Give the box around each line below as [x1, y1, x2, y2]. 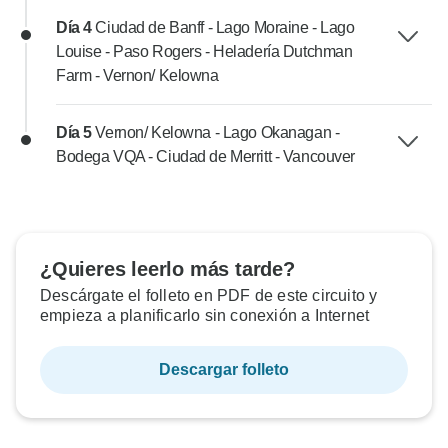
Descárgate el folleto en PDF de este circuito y [40, 287, 378, 305]
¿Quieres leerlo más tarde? [40, 258, 295, 281]
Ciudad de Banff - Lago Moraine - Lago [95, 19, 355, 37]
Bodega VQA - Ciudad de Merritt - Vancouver [56, 148, 355, 166]
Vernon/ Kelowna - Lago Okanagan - [95, 124, 340, 142]
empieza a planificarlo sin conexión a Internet [40, 307, 370, 325]
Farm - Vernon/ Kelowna [56, 67, 219, 85]
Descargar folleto [159, 361, 289, 379]
